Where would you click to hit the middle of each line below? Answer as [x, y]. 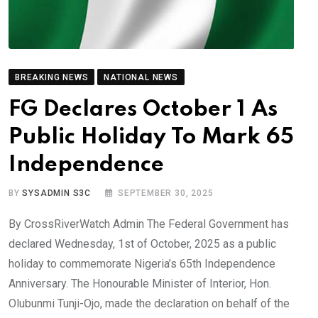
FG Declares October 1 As [143, 110]
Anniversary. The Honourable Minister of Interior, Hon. [140, 284]
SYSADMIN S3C [57, 193]
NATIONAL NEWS [141, 77]
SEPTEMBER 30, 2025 [166, 193]
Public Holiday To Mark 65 [151, 137]
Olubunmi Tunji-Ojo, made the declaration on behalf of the [149, 303]
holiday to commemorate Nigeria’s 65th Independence [142, 264]
